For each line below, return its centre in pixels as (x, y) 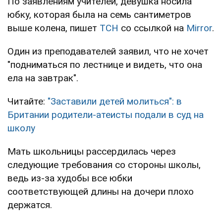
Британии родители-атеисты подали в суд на (106, 114)
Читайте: (28, 101)
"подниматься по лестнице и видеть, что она (105, 64)
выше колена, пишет (54, 28)
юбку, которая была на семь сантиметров (99, 14)
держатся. (30, 205)
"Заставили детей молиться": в (115, 101)
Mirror (199, 28)
